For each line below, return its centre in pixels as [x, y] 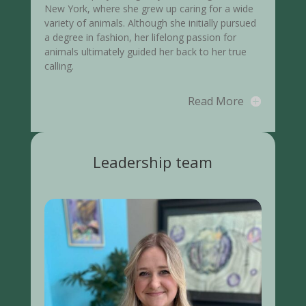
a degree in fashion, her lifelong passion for [140, 37]
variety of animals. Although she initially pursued [150, 23]
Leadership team [153, 162]
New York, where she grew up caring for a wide [149, 8]
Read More [216, 101]
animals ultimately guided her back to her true [145, 51]
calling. [59, 66]
